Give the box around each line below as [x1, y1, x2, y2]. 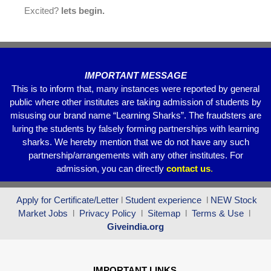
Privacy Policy [77, 208, 136, 219]
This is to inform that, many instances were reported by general [11, 83, 260, 94]
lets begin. [61, 5, 105, 16]
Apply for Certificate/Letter [16, 195, 119, 206]
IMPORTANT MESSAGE [84, 70, 187, 81]
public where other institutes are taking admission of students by [10, 97, 261, 108]
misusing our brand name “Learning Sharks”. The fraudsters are [10, 110, 261, 121]
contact [166, 163, 198, 174]
